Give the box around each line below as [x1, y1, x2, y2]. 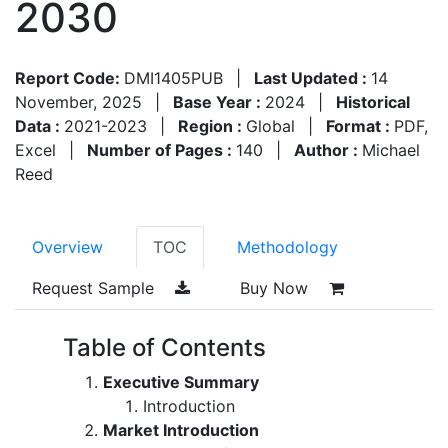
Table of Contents [63, 332, 266, 362]
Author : [294, 139, 362, 160]
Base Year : [173, 91, 265, 112]
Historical [336, 91, 410, 112]
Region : [178, 115, 246, 136]
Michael [362, 139, 420, 160]
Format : [326, 115, 394, 136]
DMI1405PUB [124, 67, 223, 88]
